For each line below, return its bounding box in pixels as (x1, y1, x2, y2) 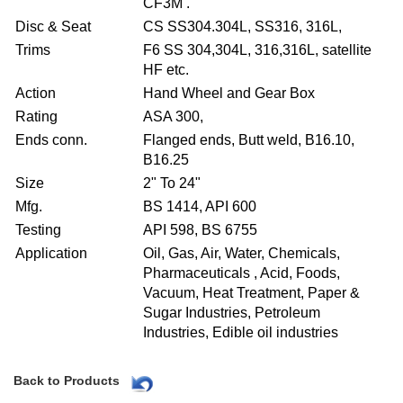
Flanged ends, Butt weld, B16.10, (143, 131, 354, 148)
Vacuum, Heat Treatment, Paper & (143, 284, 360, 300)
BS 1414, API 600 (143, 198, 256, 214)
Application (15, 245, 87, 261)
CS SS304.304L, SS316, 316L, (143, 18, 342, 34)
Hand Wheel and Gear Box (143, 85, 315, 101)
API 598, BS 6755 (143, 221, 257, 237)
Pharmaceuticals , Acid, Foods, (143, 264, 340, 281)
